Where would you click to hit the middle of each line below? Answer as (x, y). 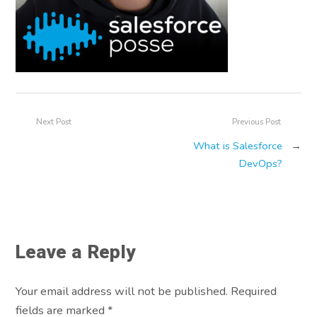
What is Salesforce (237, 145)
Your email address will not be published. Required (146, 292)
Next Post (54, 122)
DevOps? (260, 163)
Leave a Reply (76, 252)
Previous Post (256, 122)
